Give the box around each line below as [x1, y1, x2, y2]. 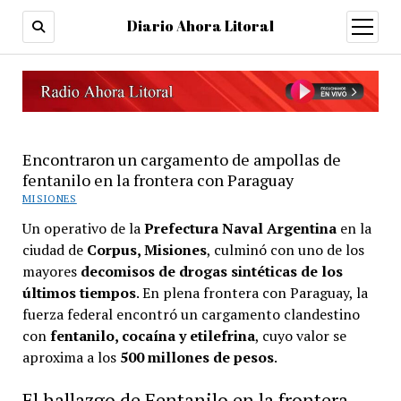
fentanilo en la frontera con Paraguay [21, 168, 294, 191]
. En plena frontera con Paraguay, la [135, 282, 368, 303]
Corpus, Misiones [86, 239, 207, 260]
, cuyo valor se [254, 325, 346, 346]
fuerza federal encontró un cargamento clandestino [21, 303, 360, 324]
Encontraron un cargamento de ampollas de [21, 148, 341, 170]
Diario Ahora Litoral [127, 16, 274, 36]
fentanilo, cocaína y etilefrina [49, 325, 255, 346]
